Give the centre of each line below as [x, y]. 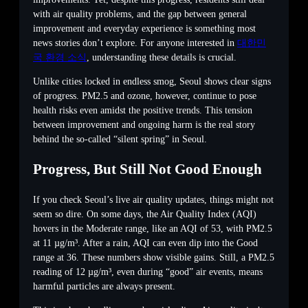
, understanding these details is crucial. [162, 58]
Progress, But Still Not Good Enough [147, 169]
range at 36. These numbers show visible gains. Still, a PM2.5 [154, 258]
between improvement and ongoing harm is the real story [144, 125]
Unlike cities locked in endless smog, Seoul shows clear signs [152, 82]
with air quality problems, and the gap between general [140, 14]
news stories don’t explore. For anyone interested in [135, 43]
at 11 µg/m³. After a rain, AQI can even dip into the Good [145, 243]
